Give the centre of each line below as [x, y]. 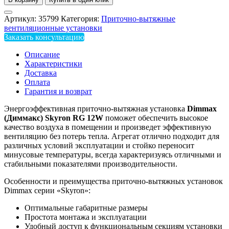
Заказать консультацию [44, 37]
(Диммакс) [25, 118]
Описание [42, 55]
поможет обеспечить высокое [156, 118]
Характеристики [53, 64]
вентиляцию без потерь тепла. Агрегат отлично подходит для [112, 136]
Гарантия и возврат [58, 91]
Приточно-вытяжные [138, 19]
